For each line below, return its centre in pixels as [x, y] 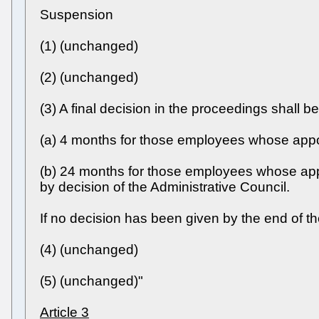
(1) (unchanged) [89, 46]
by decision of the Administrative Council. [165, 187]
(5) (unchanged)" [91, 281]
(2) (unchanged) [89, 77]
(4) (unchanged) [89, 250]
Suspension [77, 15]
